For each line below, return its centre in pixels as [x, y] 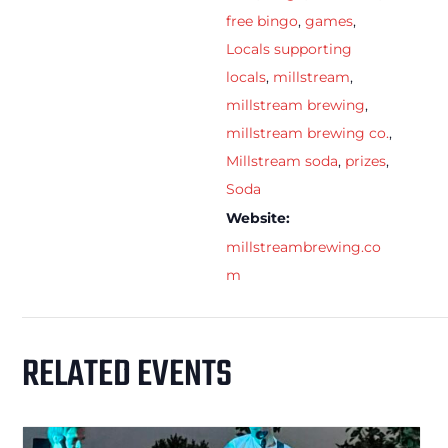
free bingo [262, 20]
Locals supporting [289, 48]
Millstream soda [282, 160]
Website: [258, 217]
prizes [365, 160]
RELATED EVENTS [127, 375]
